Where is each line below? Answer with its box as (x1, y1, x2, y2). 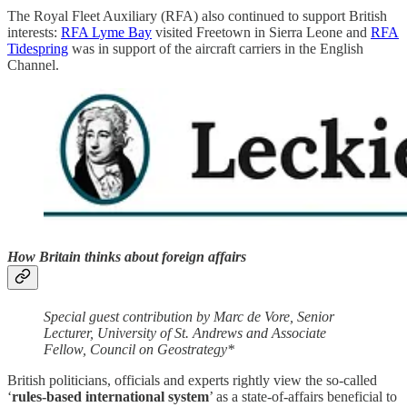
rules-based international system (12, 389, 209, 405)
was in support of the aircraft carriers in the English (68, 40, 363, 56)
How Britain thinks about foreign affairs (7, 248, 246, 264)
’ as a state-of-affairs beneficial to (209, 389, 397, 405)
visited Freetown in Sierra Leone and (152, 24, 371, 40)
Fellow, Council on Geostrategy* (44, 342, 234, 358)
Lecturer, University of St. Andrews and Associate (44, 325, 326, 342)
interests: (7, 24, 61, 40)
